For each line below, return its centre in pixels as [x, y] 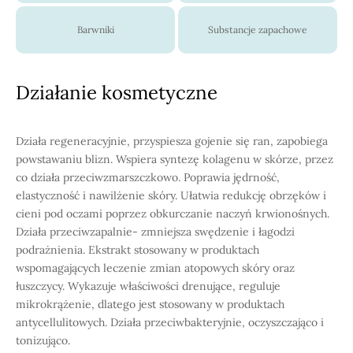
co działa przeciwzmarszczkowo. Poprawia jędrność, [148, 177]
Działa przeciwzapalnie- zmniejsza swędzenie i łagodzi [155, 232]
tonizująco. [43, 340]
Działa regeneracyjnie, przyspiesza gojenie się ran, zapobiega [172, 141]
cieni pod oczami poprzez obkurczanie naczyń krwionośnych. [173, 214]
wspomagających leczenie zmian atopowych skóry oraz [155, 268]
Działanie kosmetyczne [117, 93]
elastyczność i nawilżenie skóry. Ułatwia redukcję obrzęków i [171, 195]
